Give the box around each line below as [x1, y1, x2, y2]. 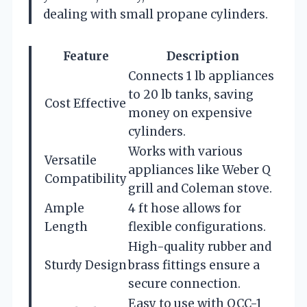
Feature [62, 48, 109, 64]
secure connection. [128, 275, 241, 291]
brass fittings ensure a [128, 257, 260, 273]
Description [166, 48, 239, 64]
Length [45, 219, 88, 234]
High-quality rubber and [128, 238, 271, 254]
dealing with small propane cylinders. [43, 6, 268, 22]
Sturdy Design [45, 257, 127, 273]
